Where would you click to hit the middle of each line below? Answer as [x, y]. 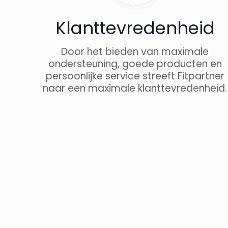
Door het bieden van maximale [135, 51]
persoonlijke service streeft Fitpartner [135, 76]
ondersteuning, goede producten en [135, 64]
